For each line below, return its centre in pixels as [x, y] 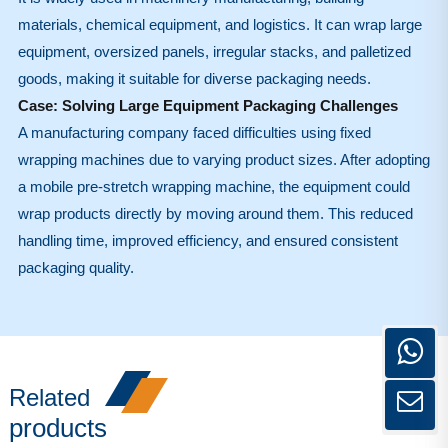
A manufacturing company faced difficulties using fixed [194, 132]
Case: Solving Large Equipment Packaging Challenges [207, 105]
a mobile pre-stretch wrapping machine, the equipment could [213, 186]
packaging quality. [75, 267]
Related [49, 397]
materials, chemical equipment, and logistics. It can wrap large [219, 24]
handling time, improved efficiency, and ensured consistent [207, 240]
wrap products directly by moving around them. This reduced [215, 213]
